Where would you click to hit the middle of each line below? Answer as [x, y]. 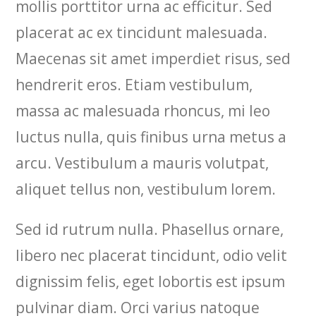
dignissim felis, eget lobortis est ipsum [151, 281]
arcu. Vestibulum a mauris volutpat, [142, 163]
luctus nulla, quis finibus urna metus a [151, 137]
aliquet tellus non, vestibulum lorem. [146, 189]
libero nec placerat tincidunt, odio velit [152, 255]
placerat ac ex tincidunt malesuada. [142, 32]
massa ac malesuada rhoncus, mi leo [143, 111]
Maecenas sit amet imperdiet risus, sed [153, 59]
